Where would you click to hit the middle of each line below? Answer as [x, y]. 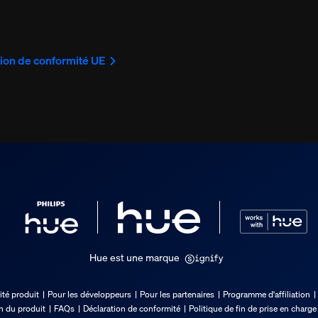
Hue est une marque [135, 258]
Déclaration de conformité [132, 309]
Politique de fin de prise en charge [253, 309]
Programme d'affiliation [267, 295]
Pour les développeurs [89, 295]
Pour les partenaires [177, 295]
